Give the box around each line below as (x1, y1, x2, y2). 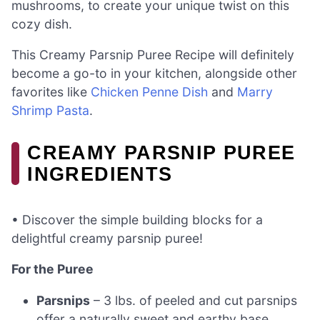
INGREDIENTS (27, 163, 173, 186)
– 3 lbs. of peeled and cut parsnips (90, 292, 298, 308)
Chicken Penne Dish (91, 84, 208, 100)
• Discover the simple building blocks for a (11, 211, 263, 227)
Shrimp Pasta (11, 103, 89, 119)
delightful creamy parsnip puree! (11, 230, 203, 246)
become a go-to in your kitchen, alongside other (11, 66, 297, 81)
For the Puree (11, 261, 94, 277)
